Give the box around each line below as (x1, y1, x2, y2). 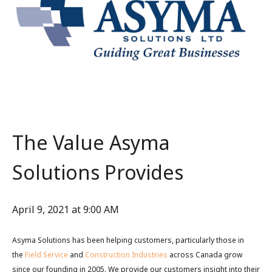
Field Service (25, 249, 68, 260)
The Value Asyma (12, 129, 170, 156)
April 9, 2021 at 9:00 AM (12, 202, 119, 216)
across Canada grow (168, 249, 242, 260)
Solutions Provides (12, 159, 183, 186)
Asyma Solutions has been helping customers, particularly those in (12, 234, 244, 245)
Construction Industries (83, 249, 168, 260)
